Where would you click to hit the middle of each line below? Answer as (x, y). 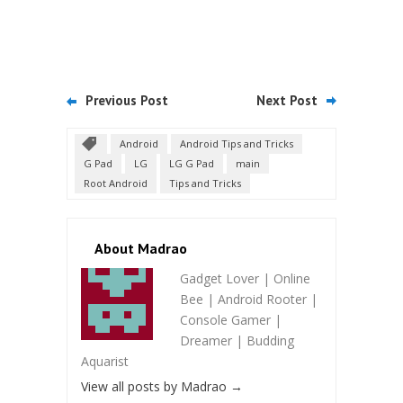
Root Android (116, 184)
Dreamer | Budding (237, 341)
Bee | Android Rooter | (249, 300)
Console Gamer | (231, 320)
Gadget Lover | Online (245, 279)
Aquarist (105, 362)
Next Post (287, 101)
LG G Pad (192, 164)
